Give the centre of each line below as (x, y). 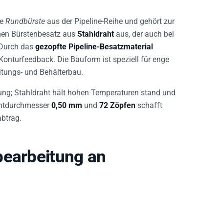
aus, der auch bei (144, 29)
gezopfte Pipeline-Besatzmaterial (94, 42)
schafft (149, 101)
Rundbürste (25, 17)
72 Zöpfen (117, 101)
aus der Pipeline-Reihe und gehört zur (110, 17)
